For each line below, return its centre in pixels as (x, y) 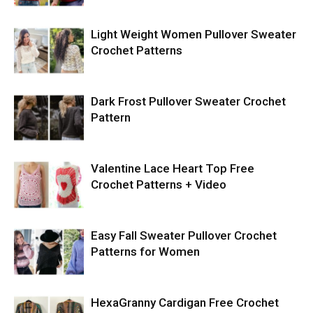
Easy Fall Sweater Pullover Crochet (184, 235)
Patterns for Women (145, 252)
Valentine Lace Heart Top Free (173, 168)
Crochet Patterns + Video (159, 184)
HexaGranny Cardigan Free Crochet (185, 303)
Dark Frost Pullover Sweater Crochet (188, 101)
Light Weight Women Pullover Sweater (194, 34)
